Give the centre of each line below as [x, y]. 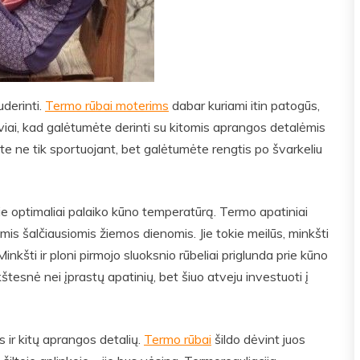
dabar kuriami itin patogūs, [244, 106]
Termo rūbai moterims [107, 106]
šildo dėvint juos [258, 340]
